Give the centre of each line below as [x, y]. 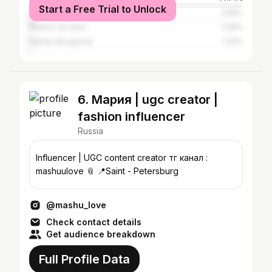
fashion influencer [131, 117]
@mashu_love [76, 205]
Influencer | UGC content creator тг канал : [102, 158]
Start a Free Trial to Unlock [103, 9]
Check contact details [94, 222]
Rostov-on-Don [57, 27]
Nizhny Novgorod [60, 42]
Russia [90, 131]
